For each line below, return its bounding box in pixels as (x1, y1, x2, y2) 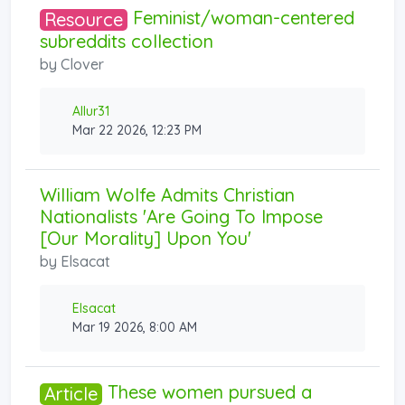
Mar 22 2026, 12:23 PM (72, 121, 202, 138)
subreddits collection (40, 29, 213, 52)
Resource (44, 7, 123, 31)
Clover (61, 54, 104, 73)
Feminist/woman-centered (127, 5, 354, 29)
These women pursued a (102, 380, 312, 403)
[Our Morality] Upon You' (40, 226, 251, 250)
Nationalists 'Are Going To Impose (40, 204, 323, 228)
